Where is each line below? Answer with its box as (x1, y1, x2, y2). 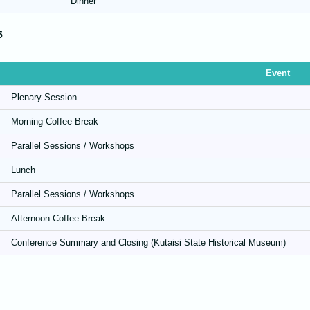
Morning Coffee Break (11, 116, 98, 127)
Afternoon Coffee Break (11, 213, 105, 224)
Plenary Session (11, 92, 77, 103)
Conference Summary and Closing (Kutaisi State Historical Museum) (11, 237, 286, 248)
